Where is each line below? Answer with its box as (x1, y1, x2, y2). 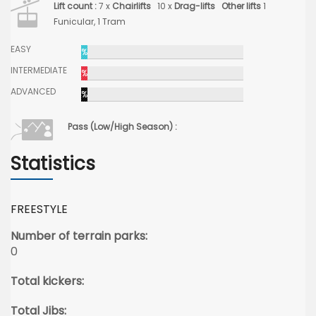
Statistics (11, 150, 95, 176)
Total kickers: (11, 272, 84, 289)
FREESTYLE (11, 200, 68, 217)
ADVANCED (11, 85, 56, 97)
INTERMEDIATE (11, 63, 67, 76)
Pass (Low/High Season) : (68, 120, 177, 133)
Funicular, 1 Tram (54, 15, 130, 28)
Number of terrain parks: (11, 227, 147, 244)
